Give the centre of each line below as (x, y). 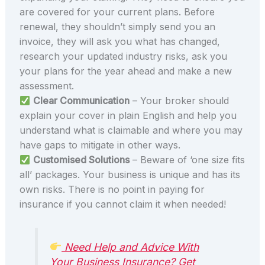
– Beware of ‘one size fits (187, 160)
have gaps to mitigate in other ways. (100, 145)
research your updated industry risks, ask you (123, 56)
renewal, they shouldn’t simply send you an (117, 27)
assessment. (46, 86)
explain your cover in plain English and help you (128, 116)
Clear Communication (81, 101)
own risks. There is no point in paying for (112, 190)
